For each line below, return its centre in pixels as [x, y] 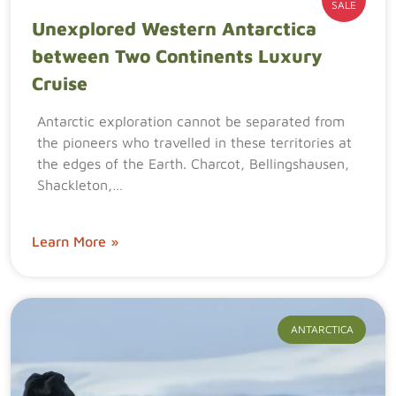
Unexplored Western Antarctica [174, 28]
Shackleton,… [80, 185]
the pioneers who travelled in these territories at [194, 142]
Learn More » [75, 241]
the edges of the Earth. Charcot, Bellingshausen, [193, 164]
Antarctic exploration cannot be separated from [191, 121]
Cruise [60, 83]
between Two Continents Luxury [177, 56]
